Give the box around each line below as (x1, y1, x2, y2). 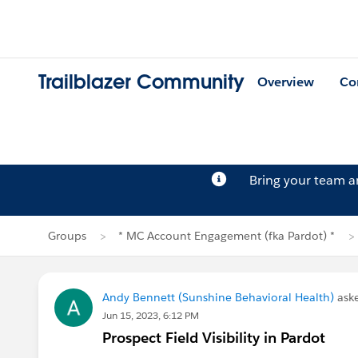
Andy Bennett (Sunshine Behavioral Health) (102, 290, 334, 304)
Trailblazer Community (38, 70, 245, 95)
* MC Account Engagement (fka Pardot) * (118, 229, 335, 243)
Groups (48, 229, 86, 243)
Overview (257, 74, 314, 91)
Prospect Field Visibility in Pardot (102, 328, 325, 347)
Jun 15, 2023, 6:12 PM (102, 308, 199, 322)
